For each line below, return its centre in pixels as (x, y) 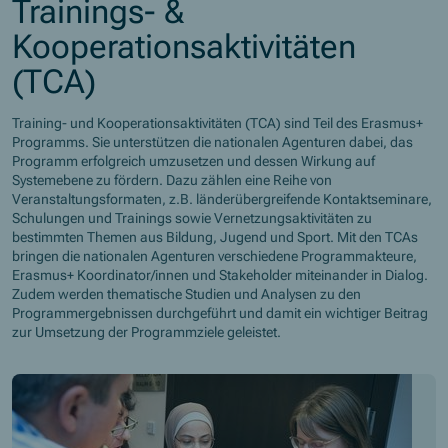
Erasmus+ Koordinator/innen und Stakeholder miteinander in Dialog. (220, 274)
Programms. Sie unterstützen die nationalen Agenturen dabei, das (213, 141)
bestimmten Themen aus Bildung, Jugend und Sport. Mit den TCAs (215, 236)
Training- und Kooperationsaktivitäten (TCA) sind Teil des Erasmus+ (218, 122)
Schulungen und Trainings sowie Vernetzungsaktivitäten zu (192, 217)
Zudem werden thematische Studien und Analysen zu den (187, 293)
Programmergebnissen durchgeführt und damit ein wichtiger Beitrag (220, 312)
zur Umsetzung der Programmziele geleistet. (147, 331)
